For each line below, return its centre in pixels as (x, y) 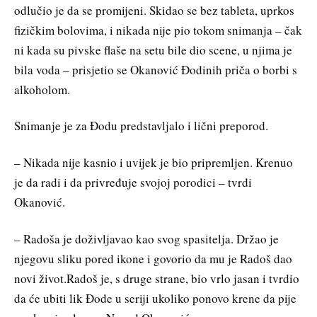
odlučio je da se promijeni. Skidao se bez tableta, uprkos (154, 10)
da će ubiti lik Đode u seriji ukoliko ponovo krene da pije (155, 299)
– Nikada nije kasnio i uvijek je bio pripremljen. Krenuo (154, 163)
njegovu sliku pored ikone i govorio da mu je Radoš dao (153, 259)
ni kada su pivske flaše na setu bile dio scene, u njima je (153, 50)
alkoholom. (42, 89)
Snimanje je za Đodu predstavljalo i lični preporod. (141, 126)
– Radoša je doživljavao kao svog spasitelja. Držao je (146, 239)
